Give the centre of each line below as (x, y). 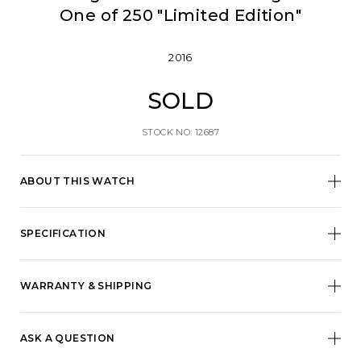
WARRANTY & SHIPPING (86, 286)
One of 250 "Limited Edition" (180, 16)
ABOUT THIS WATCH (78, 181)
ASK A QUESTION (68, 338)
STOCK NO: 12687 (180, 133)
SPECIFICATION (63, 234)
